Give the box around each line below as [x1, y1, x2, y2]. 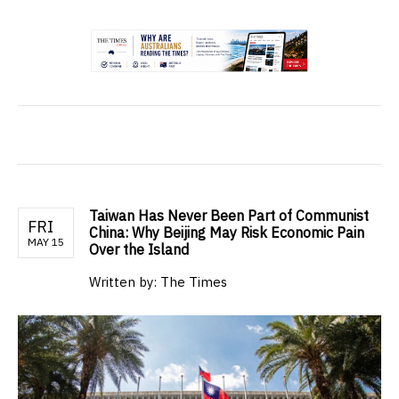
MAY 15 [28, 235, 64, 249]
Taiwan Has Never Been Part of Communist [89, 207, 369, 225]
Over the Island [89, 240, 189, 259]
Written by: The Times [89, 273, 227, 291]
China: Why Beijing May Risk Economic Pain [89, 224, 364, 242]
